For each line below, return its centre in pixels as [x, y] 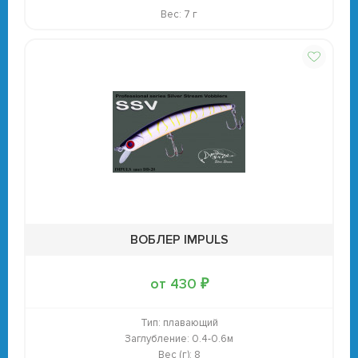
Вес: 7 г [179, 14]
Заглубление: [157, 339]
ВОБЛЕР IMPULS [179, 240]
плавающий [189, 323]
